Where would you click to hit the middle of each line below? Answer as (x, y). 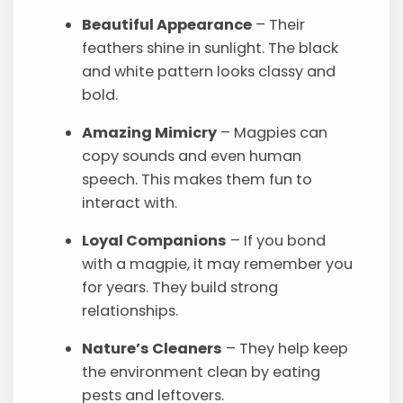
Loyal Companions (155, 241)
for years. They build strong (180, 288)
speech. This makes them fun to (197, 180)
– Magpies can (273, 133)
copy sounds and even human (192, 157)
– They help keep (286, 349)
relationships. (130, 311)
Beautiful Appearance (167, 25)
